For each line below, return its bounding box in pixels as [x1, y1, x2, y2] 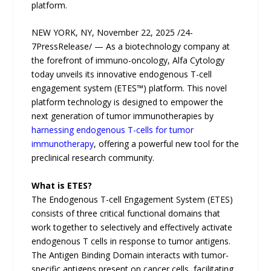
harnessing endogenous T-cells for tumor [31, 124, 194, 136]
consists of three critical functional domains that [31, 207, 221, 219]
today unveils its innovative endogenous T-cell [31, 68, 212, 80]
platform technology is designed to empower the [31, 96, 224, 108]
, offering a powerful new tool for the [94, 138, 240, 150]
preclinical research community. [31, 152, 155, 164]
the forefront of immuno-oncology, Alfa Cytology [31, 54, 225, 67]
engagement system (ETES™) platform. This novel [31, 82, 227, 94]
